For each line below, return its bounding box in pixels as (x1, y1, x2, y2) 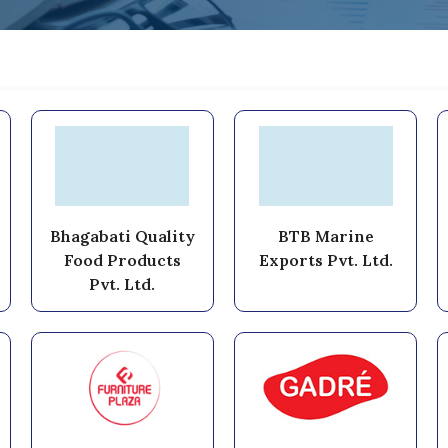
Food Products (63, 249, 181, 270)
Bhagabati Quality (49, 225, 195, 246)
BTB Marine (277, 225, 374, 246)
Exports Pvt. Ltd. (258, 249, 393, 270)
